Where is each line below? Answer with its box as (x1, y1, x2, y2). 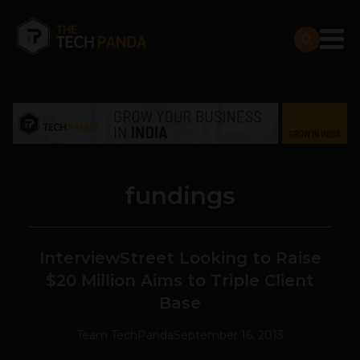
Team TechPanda (76, 328, 174, 343)
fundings (125, 181, 235, 211)
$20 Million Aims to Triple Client (46, 271, 314, 291)
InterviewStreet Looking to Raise (39, 248, 321, 268)
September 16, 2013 (174, 328, 284, 343)
